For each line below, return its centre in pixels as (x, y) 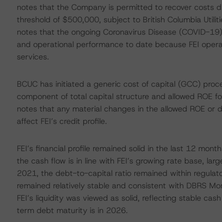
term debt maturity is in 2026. (72, 210)
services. (33, 57)
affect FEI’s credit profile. (62, 121)
